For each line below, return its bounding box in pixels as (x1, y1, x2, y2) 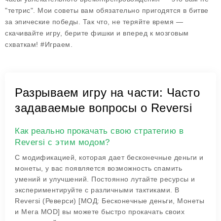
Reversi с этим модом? (15, 138, 110, 147)
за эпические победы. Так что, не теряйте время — (5, 18, 183, 26)
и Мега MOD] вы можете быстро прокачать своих (15, 208, 184, 216)
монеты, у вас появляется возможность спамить (15, 164, 182, 172)
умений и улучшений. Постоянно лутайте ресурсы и (15, 175, 195, 183)
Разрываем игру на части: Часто (15, 86, 200, 99)
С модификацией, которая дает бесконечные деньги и (15, 153, 204, 161)
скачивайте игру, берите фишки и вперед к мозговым (5, 29, 189, 37)
